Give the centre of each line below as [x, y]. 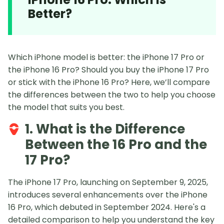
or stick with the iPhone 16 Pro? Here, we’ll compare [109, 82]
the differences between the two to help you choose [112, 95]
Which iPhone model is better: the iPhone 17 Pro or [106, 57]
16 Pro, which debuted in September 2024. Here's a [107, 207]
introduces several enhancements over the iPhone [108, 195]
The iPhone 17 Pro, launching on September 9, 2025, [108, 182]
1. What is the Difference [105, 129]
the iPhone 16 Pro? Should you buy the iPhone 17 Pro [108, 70]
